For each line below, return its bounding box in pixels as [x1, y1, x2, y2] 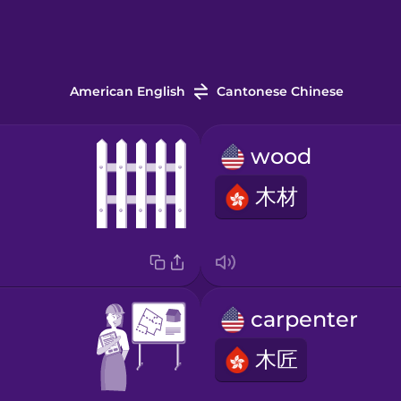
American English [69, 83, 185, 100]
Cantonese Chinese [216, 83, 344, 100]
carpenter [250, 306, 358, 333]
